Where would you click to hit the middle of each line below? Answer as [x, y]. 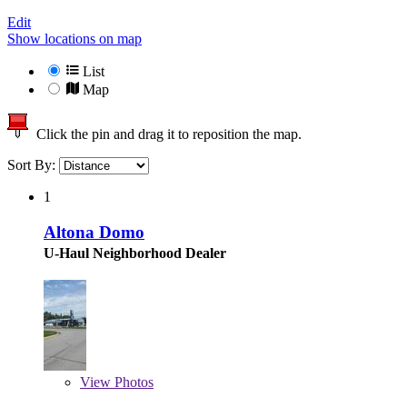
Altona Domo [94, 232]
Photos [132, 382]
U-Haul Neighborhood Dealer [135, 253]
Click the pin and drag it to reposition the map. [165, 134]
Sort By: [33, 165]
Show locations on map [74, 39]
